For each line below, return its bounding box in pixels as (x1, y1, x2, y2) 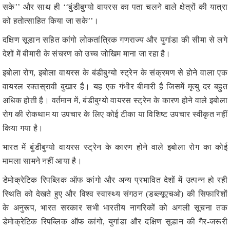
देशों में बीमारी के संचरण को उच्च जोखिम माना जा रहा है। (3, 20, 171, 29)
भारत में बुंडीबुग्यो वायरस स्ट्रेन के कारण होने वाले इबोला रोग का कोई (3, 113, 227, 122)
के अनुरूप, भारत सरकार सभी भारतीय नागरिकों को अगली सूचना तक (3, 174, 227, 183)
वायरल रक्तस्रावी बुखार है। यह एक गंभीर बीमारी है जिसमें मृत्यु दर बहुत (3, 52, 227, 62)
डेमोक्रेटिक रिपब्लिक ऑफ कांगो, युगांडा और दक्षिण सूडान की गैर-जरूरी (3, 187, 227, 197)
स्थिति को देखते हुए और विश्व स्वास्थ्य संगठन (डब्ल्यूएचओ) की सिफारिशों (3, 160, 227, 169)
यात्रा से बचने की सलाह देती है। (3, 201, 101, 210)
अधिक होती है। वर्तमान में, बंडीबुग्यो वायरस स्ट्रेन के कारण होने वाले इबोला (3, 66, 227, 75)
